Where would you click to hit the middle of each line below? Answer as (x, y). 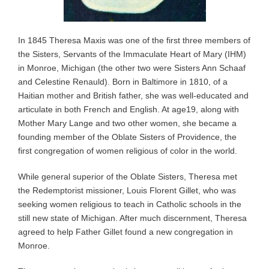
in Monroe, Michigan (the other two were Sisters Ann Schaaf (132, 68)
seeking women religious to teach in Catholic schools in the (130, 204)
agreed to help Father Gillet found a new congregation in (125, 231)
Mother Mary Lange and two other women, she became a (127, 123)
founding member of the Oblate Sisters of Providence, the (127, 137)
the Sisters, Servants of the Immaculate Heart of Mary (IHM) (132, 54)
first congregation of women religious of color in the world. (128, 150)
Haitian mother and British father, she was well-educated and (133, 95)
